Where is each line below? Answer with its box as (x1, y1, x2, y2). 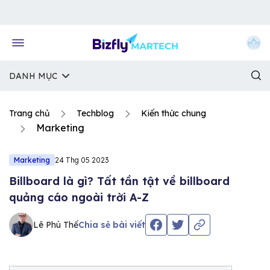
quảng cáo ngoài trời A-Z (9, 190, 149, 204)
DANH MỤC (9, 71, 57, 81)
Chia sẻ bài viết (78, 219, 145, 230)
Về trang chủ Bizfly (22, 7, 89, 17)
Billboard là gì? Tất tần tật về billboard (9, 174, 230, 188)
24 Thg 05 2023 (55, 155, 108, 165)
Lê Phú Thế (33, 219, 78, 230)
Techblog (77, 108, 114, 119)
